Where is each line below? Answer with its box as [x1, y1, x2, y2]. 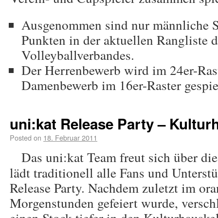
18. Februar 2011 [43, 132, 97, 143]
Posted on [10, 132, 41, 143]
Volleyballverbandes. [21, 46, 134, 64]
